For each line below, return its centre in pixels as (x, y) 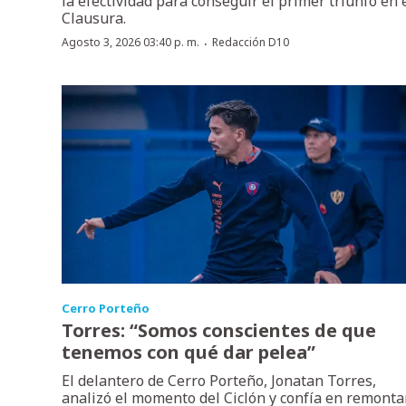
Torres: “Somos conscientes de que (219, 330)
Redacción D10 (251, 43)
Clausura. (94, 19)
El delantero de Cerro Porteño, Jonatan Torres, (219, 380)
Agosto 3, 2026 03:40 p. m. (130, 43)
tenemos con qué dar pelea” (188, 352)
